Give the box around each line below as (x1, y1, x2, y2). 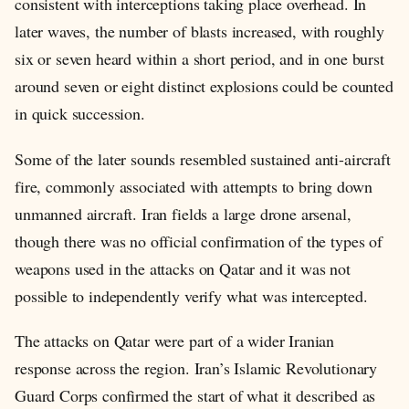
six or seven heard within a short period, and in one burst (15, 47, 384, 69)
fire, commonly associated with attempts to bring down (15, 174, 372, 197)
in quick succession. (15, 101, 145, 124)
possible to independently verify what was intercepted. (15, 284, 368, 307)
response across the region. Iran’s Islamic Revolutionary (15, 357, 378, 380)
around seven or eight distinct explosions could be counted (15, 74, 393, 97)
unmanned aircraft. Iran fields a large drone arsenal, (15, 202, 351, 225)
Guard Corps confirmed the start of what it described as (15, 384, 376, 407)
